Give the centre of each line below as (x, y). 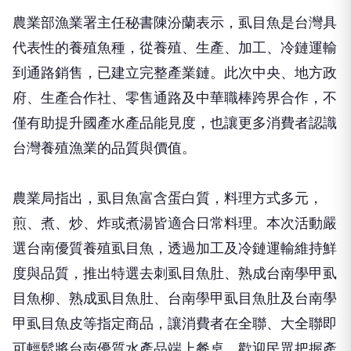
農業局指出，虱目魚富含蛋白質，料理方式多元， (168, 198)
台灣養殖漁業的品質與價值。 (104, 148)
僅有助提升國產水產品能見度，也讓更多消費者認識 (175, 123)
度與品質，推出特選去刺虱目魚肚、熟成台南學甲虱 (175, 273)
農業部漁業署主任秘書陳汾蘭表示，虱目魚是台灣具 (175, 23)
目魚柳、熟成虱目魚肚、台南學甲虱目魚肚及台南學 (175, 299)
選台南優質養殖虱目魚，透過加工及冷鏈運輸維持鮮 (175, 248)
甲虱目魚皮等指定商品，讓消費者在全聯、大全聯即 (175, 324)
